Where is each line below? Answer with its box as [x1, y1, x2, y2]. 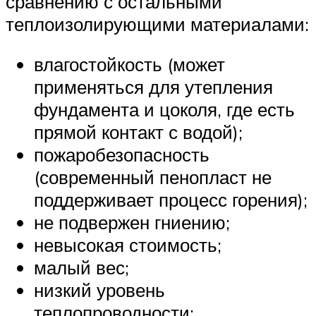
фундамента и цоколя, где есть [34, 98, 295, 121]
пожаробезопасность [34, 143, 209, 166]
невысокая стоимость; [34, 233, 221, 257]
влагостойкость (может [34, 53, 225, 76]
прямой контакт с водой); [34, 121, 243, 144]
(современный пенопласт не [34, 166, 272, 189]
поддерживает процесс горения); [34, 188, 308, 212]
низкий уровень [34, 279, 165, 302]
